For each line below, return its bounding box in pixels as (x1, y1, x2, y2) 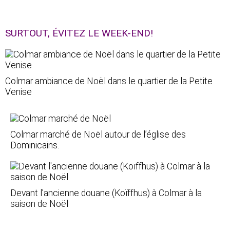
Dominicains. (10, 140, 59, 150)
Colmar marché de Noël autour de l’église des (10, 129, 186, 140)
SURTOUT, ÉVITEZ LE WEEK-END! (5, 27, 153, 39)
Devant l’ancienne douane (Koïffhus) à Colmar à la (10, 187, 202, 198)
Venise (5, 86, 32, 97)
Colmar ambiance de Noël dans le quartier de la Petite (5, 75, 213, 86)
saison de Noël (10, 198, 68, 209)
